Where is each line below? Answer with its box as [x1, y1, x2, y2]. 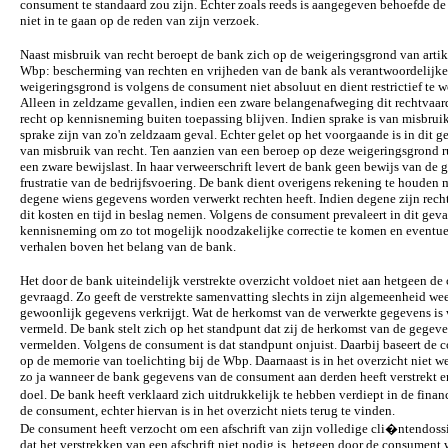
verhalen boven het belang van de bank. [20, 239, 236, 254]
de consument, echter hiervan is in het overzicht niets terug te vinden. [20, 403, 395, 418]
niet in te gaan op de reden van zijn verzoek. [20, 13, 259, 28]
